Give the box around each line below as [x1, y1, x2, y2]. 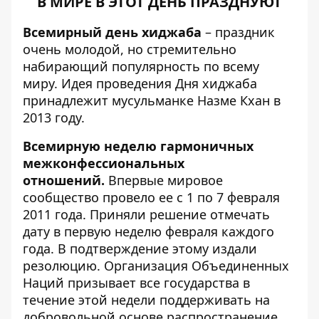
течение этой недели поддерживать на [23, 291, 270, 308]
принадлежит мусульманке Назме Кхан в [23, 92, 281, 109]
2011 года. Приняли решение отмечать [23, 206, 270, 223]
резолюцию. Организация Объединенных [23, 257, 289, 274]
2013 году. [23, 109, 85, 126]
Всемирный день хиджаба [23, 23, 202, 41]
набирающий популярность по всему [23, 58, 259, 75]
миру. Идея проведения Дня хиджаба [23, 75, 257, 92]
